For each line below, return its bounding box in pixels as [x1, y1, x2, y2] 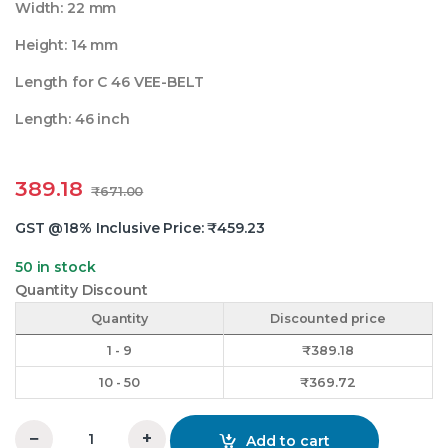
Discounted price [270, 311, 386, 327]
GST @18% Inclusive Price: [15, 219, 208, 238]
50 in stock [15, 258, 96, 277]
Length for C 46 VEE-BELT [15, 73, 204, 92]
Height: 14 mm [15, 36, 119, 55]
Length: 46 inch [15, 110, 130, 129]
